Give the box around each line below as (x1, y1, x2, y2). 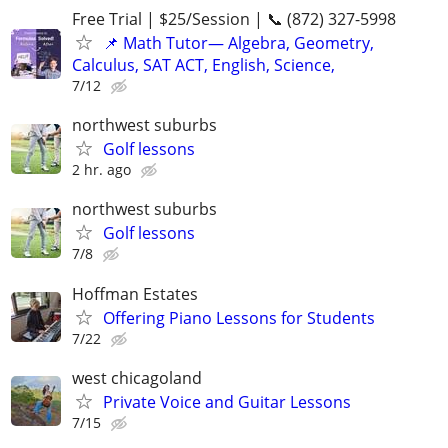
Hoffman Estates (72, 282, 198, 305)
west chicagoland (72, 366, 202, 389)
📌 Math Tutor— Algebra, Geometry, (103, 32, 374, 54)
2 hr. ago (72, 160, 131, 180)
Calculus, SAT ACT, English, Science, (72, 54, 335, 76)
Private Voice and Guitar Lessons (103, 390, 351, 413)
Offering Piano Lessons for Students (103, 306, 375, 329)
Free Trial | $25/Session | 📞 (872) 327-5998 (72, 8, 396, 30)
